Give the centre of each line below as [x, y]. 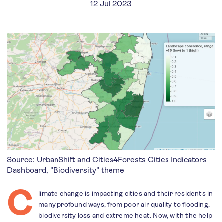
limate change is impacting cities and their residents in [126, 194]
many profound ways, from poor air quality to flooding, [124, 204]
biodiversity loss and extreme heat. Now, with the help [125, 215]
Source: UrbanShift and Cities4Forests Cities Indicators [107, 160]
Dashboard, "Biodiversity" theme [66, 170]
